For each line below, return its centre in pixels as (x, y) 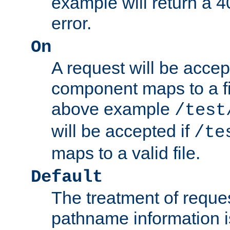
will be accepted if (123, 131)
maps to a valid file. (126, 153)
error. (71, 23)
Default (67, 177)
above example (113, 109)
